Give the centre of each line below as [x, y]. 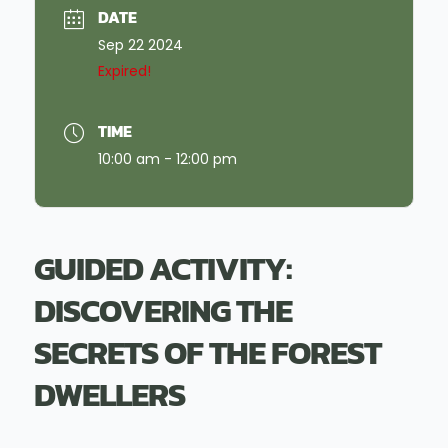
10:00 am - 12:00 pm [167, 159]
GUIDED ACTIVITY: [162, 269]
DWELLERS [109, 395]
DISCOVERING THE [162, 311]
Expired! [124, 71]
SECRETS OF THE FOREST [207, 353]
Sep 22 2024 [140, 45]
